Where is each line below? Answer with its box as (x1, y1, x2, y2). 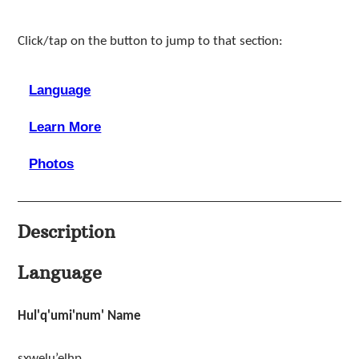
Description (17, 220, 115, 243)
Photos (29, 155, 75, 171)
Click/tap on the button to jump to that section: (17, 34, 283, 48)
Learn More (29, 119, 102, 135)
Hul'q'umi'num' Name (17, 309, 141, 323)
